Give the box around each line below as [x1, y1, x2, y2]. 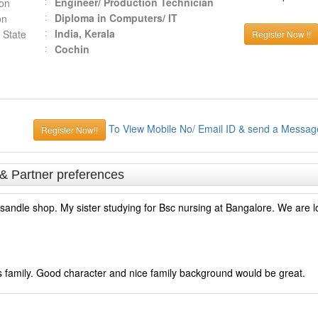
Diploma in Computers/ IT [54, 11, 177, 25]
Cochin [54, 42, 89, 56]
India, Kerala [54, 26, 115, 40]
